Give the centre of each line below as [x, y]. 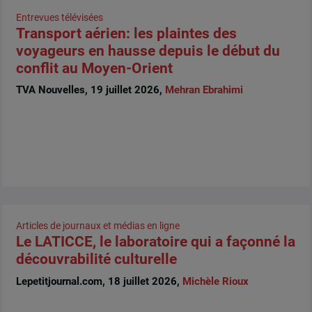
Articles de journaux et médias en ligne [97, 226]
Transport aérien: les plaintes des [126, 33]
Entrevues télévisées [59, 17]
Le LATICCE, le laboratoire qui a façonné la [155, 242]
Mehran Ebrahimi [204, 90]
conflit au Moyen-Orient [94, 68]
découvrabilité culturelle [96, 259]
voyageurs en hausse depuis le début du [148, 50]
